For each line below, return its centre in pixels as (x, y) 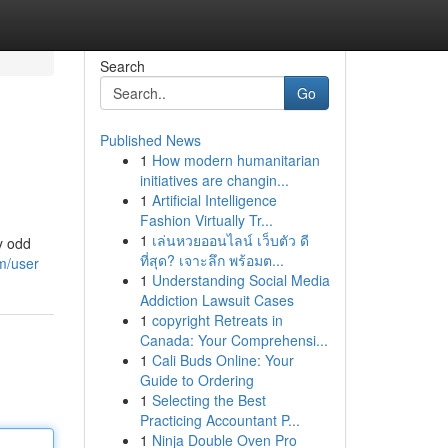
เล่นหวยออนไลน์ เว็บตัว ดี (230, 240)
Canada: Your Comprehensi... (233, 340)
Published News (150, 140)
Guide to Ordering (196, 380)
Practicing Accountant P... (219, 420)
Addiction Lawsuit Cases (216, 300)
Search (122, 66)
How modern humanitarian (235, 160)
